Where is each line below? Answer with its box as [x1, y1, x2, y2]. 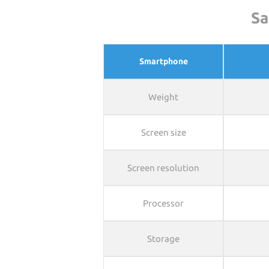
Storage [147, 234, 180, 244]
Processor [143, 198, 184, 208]
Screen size [141, 127, 186, 138]
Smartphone [139, 56, 188, 66]
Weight [148, 92, 178, 102]
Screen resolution [127, 163, 199, 173]
